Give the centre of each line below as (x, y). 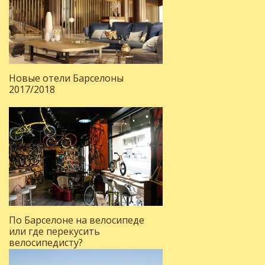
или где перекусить (54, 231)
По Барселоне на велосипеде (77, 220)
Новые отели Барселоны (66, 78)
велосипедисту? (46, 243)
